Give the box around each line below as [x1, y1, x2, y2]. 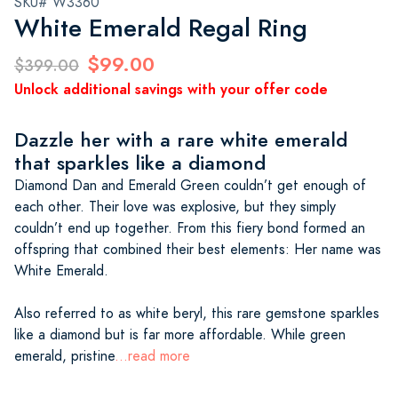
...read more [115, 346, 190, 366]
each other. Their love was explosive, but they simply [14, 196, 336, 217]
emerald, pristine [14, 346, 115, 366]
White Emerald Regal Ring [14, 10, 307, 45]
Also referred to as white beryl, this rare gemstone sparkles [14, 303, 379, 323]
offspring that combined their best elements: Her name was [14, 239, 381, 259]
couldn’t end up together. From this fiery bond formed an [14, 218, 365, 238]
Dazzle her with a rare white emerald [14, 125, 347, 154]
